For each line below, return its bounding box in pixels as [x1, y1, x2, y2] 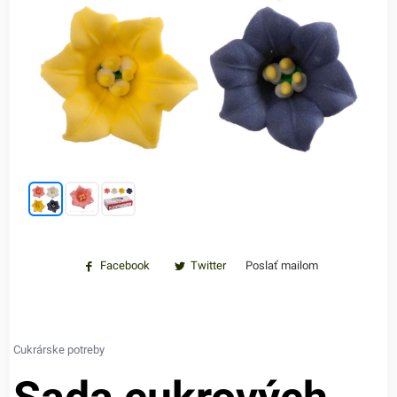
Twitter [191, 258, 227, 272]
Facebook [100, 258, 150, 272]
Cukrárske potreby [13, 342, 105, 356]
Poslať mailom [245, 258, 319, 272]
